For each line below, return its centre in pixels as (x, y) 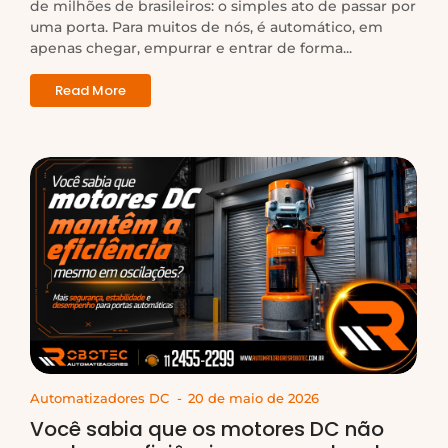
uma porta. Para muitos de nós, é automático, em (206, 26)
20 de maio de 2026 (253, 398)
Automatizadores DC (99, 398)
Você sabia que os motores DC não (207, 429)
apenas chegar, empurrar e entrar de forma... (191, 47)
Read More (90, 90)
